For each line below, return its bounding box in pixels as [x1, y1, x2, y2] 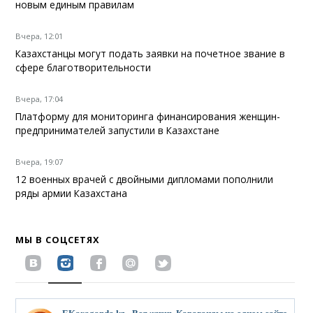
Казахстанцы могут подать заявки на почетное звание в [15, 46, 286, 60]
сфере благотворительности [15, 60, 152, 74]
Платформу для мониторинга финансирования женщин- [15, 109, 281, 123]
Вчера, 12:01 [15, 30, 64, 41]
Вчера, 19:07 [15, 156, 64, 167]
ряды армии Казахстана [15, 186, 128, 200]
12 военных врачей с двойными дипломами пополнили [15, 172, 274, 186]
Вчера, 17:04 [15, 93, 64, 104]
